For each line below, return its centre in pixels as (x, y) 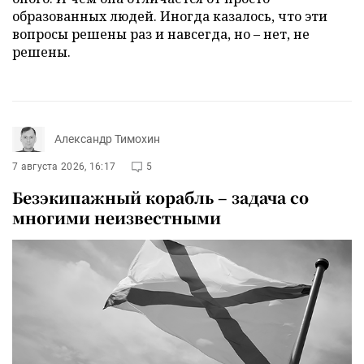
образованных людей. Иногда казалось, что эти (170, 16)
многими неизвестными (117, 217)
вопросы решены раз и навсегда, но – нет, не (161, 34)
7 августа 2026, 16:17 (64, 166)
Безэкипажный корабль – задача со (160, 197)
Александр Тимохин (107, 139)
